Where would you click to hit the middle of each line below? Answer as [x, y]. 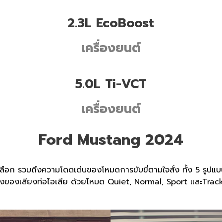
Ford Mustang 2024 [111, 140]
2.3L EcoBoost [111, 23]
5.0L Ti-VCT [111, 84]
